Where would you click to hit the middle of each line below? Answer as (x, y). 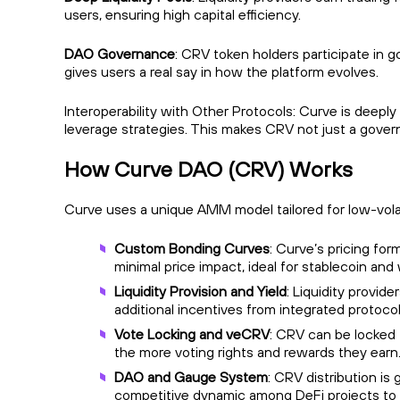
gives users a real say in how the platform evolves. (221, 72)
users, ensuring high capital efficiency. (183, 15)
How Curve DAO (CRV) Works (208, 169)
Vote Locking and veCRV (192, 334)
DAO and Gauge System (191, 377)
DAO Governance (120, 54)
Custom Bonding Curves (192, 249)
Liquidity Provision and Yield (200, 292)
